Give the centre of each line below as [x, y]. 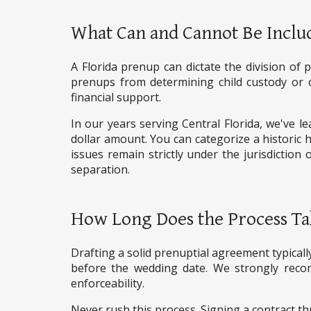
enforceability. [108, 284]
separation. [100, 170]
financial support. [116, 98]
